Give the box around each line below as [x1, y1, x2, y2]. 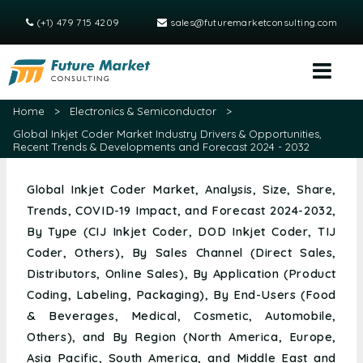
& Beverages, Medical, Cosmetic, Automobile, [27, 308, 336, 324]
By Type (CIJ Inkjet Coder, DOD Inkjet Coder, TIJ [27, 224, 336, 240]
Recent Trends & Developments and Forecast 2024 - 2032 [13, 140, 310, 154]
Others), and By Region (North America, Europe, [27, 329, 336, 345]
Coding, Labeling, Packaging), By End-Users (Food [27, 287, 336, 303]
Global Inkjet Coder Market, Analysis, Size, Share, [27, 181, 336, 198]
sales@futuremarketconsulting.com [167, 16, 337, 28]
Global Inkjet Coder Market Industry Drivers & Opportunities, [13, 127, 322, 141]
